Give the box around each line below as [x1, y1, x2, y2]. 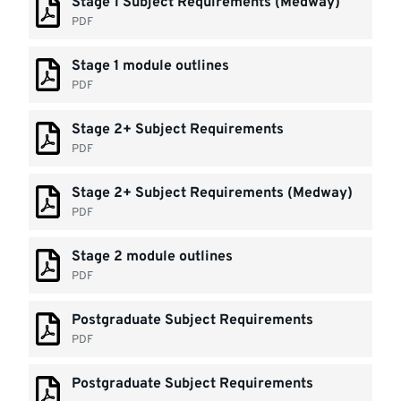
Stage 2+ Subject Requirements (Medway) [72, 184, 354, 202]
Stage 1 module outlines [72, 57, 230, 75]
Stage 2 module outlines [72, 248, 234, 266]
